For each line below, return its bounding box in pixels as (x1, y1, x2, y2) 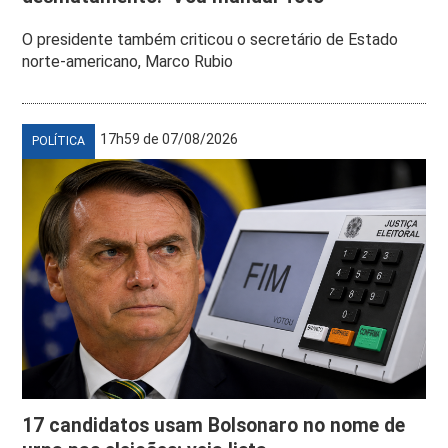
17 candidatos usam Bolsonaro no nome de (22, 413, 406, 437)
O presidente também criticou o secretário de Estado (22, 29, 399, 49)
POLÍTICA (32, 133, 86, 148)
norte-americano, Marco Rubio (22, 51, 234, 71)
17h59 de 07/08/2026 (100, 130, 239, 147)
